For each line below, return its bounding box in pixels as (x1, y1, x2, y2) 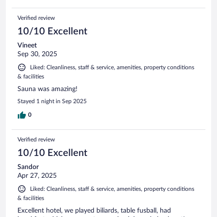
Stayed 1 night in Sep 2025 (17, 98, 87, 104)
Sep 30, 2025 (17, 50, 57, 58)
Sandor (17, 163, 39, 170)
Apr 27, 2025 (17, 172, 57, 179)
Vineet (17, 42, 37, 49)
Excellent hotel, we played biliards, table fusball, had (17, 207, 171, 214)
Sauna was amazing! (17, 85, 77, 93)
